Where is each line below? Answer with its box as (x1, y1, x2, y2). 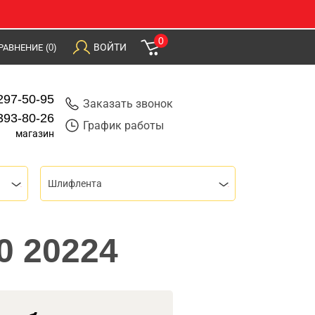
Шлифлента (48, 178, 102, 189)
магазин (15, 128, 55, 139)
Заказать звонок (82, 98, 173, 110)
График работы (82, 120, 164, 131)
